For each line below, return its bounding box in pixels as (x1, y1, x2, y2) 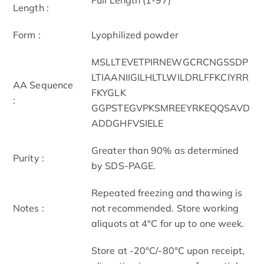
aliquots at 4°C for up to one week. (91, 217, 245, 229)
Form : (13, 28, 41, 41)
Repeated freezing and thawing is (91, 186, 243, 199)
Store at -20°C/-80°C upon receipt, (91, 244, 245, 256)
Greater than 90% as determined (91, 144, 239, 156)
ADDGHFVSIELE (91, 117, 164, 129)
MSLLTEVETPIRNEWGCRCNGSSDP (91, 55, 249, 68)
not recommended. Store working (91, 202, 239, 214)
